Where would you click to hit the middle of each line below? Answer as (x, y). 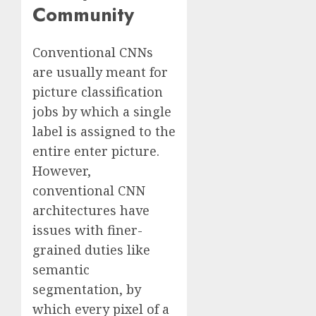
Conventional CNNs (93, 53)
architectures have (91, 211)
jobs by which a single (102, 112)
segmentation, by (87, 290)
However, (62, 171)
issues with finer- (87, 230)
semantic (61, 270)
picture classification (98, 92)
